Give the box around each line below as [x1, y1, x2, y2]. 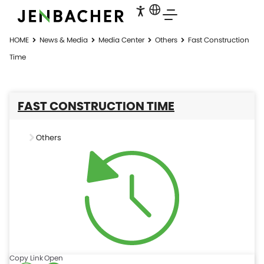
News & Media [39, 35, 88, 45]
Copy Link [9, 253, 43, 263]
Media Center [98, 35, 144, 45]
